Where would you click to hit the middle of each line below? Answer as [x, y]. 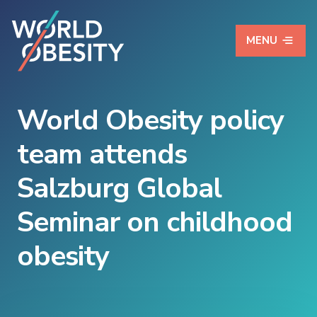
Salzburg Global [119, 189]
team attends [102, 155]
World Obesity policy [150, 121]
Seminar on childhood [155, 223]
